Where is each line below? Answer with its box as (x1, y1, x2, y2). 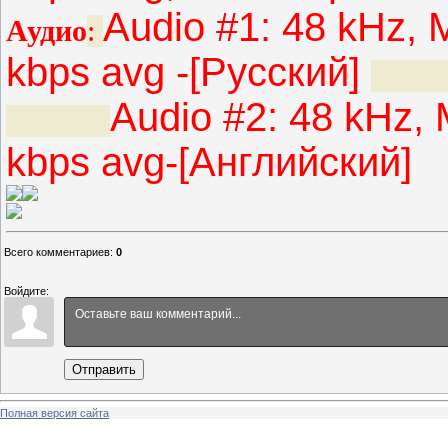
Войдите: (4, 285, 49, 298)
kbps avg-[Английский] (6, 140, 412, 185)
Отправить (72, 362, 136, 378)
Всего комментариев (4, 246, 110, 259)
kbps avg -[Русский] (6, 50, 371, 95)
